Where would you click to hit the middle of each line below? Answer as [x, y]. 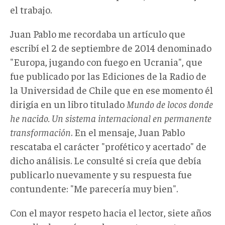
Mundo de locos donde [170, 103]
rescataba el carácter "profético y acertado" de [108, 146]
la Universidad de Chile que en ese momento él [111, 89]
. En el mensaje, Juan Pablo [128, 132]
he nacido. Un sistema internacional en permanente [111, 118]
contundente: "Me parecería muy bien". [94, 188]
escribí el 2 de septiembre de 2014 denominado [111, 47]
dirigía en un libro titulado [68, 103]
